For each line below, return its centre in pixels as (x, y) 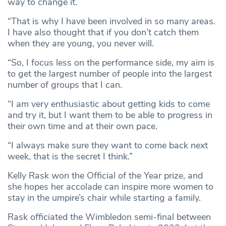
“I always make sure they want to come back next (108, 146)
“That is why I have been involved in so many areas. (111, 21)
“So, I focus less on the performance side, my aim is (111, 63)
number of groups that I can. (65, 85)
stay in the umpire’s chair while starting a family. (104, 198)
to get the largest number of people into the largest (110, 74)
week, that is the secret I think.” (70, 157)
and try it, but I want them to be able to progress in (110, 115)
